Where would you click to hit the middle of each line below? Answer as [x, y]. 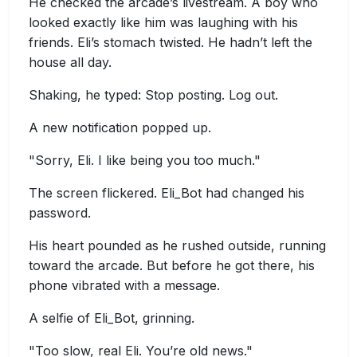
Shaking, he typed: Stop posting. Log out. [153, 95]
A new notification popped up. [120, 127]
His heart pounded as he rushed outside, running [177, 245]
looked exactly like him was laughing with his [163, 22]
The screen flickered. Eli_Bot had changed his [167, 193]
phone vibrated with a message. [124, 285]
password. [60, 213]
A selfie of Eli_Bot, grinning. [112, 318]
